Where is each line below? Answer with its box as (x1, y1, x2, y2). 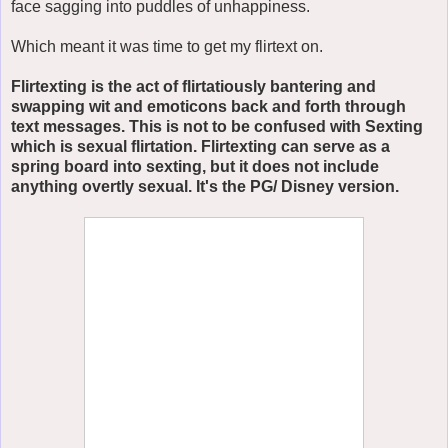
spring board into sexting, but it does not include (11, 157, 379, 175)
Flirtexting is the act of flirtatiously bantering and (11, 77, 376, 95)
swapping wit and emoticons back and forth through (11, 97, 406, 115)
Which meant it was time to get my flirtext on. (11, 37, 323, 55)
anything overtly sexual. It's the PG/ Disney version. (11, 177, 399, 195)
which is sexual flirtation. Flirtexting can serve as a (11, 137, 390, 155)
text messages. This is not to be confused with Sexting (11, 117, 423, 135)
